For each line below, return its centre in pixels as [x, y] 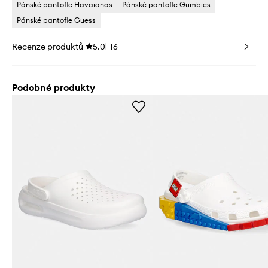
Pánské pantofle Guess [56, 20]
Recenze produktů [48, 46]
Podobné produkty [54, 87]
